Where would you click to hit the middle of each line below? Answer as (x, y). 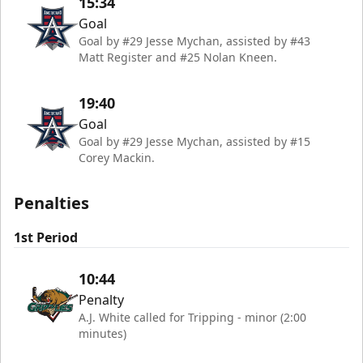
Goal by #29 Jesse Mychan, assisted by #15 (194, 141)
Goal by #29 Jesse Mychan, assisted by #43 (194, 41)
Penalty (101, 300)
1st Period (46, 237)
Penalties (51, 203)
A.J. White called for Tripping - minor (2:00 (192, 317)
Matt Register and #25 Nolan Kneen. (178, 57)
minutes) (102, 333)
